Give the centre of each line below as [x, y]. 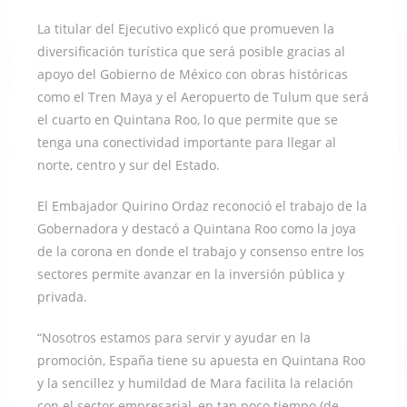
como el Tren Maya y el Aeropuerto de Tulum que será [203, 96]
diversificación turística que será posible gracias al [192, 51]
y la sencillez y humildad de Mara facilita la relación [196, 382]
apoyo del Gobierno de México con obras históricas [193, 74]
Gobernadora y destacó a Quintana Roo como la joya [197, 228]
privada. [63, 296]
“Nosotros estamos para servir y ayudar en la [174, 337]
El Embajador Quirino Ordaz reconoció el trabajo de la [203, 205]
